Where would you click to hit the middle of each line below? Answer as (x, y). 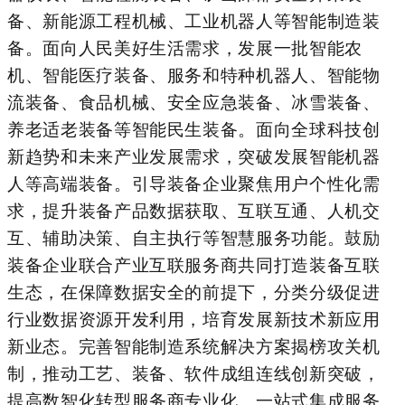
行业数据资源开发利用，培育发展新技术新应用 (194, 319)
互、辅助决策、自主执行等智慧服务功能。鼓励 (194, 238)
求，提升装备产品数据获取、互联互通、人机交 (194, 211)
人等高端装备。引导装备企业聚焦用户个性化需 (194, 184)
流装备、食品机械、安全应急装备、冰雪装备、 (194, 102)
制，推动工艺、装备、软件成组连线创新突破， (194, 373)
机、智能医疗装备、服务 (105, 75)
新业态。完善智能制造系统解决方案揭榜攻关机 (194, 346)
